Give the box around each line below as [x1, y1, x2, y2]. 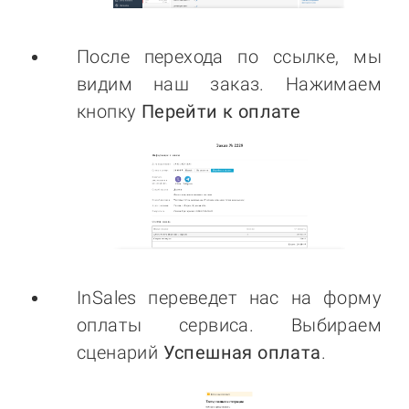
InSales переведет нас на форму [77, 286, 382, 309]
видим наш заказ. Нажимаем [77, 72, 382, 95]
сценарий [77, 341, 163, 363]
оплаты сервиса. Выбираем [77, 313, 382, 336]
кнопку [77, 100, 142, 122]
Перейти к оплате [141, 100, 301, 122]
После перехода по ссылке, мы [77, 45, 382, 68]
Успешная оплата [163, 341, 321, 363]
